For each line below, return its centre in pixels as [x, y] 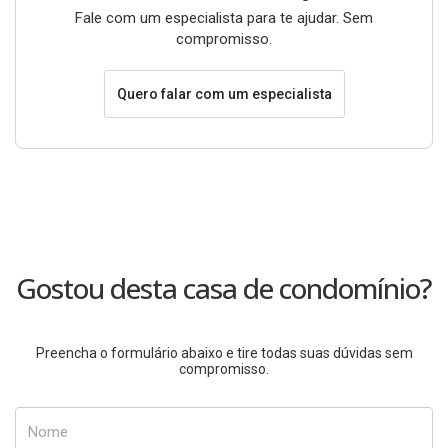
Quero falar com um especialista [224, 93]
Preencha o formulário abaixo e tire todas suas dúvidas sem [224, 353]
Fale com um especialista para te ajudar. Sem [224, 18]
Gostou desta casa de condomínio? [224, 288]
